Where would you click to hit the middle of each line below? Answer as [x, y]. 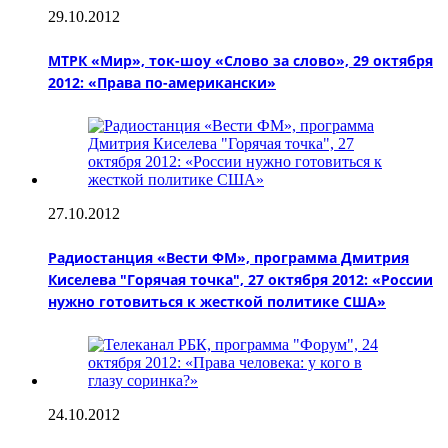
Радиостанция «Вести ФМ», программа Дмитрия [228, 257]
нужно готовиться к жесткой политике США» [217, 301]
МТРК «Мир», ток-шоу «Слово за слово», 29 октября [240, 60]
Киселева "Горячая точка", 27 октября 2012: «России [240, 279]
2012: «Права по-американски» [162, 82]
